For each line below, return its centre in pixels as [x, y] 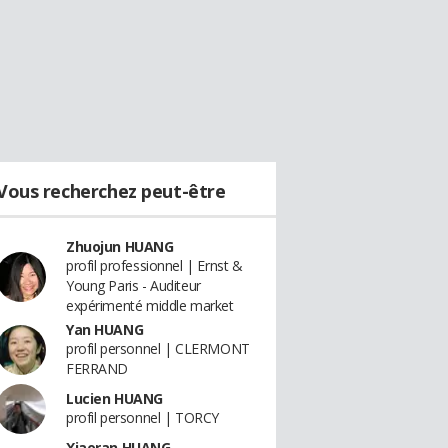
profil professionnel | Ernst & [154, 265]
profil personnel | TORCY [142, 417]
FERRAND [97, 368]
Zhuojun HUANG [120, 246]
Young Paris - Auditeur [133, 285]
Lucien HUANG [114, 398]
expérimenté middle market [150, 305]
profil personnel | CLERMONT [158, 348]
